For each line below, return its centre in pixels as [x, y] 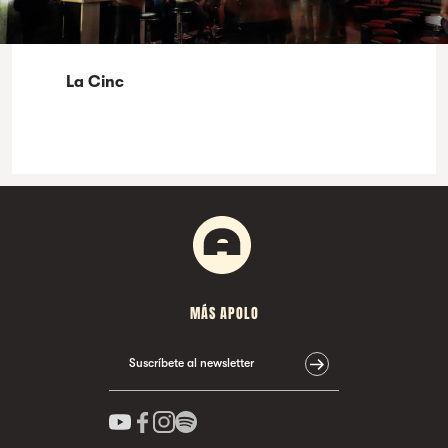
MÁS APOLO [224, 313]
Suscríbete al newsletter [191, 363]
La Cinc [95, 82]
